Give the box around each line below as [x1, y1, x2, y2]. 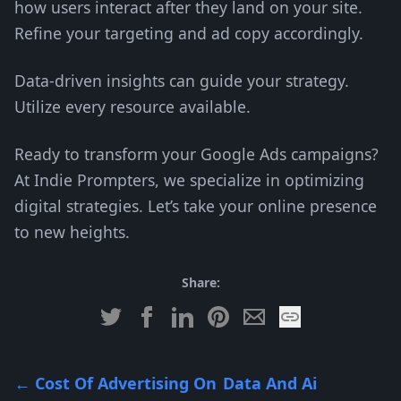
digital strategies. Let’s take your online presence [14, 195, 377, 217]
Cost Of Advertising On [35, 372, 217, 394]
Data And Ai [223, 372, 318, 394]
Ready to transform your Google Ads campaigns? [14, 143, 379, 165]
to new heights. [14, 221, 130, 243]
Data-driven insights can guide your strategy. [14, 70, 349, 91]
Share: [181, 274, 220, 291]
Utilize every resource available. [14, 96, 251, 117]
